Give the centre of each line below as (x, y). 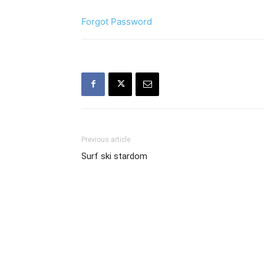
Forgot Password (117, 21)
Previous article (106, 139)
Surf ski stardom (114, 156)
